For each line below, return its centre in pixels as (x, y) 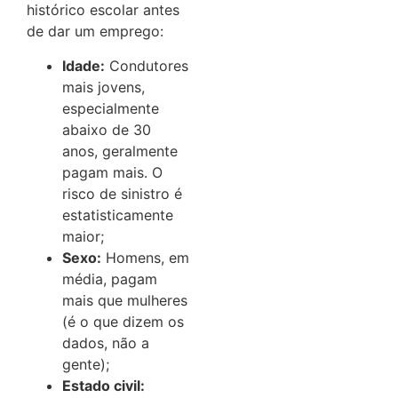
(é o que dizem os (123, 321)
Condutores (147, 65)
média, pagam (110, 279)
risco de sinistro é (122, 193)
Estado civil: (103, 385)
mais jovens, (103, 87)
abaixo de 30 (107, 129)
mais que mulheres (125, 300)
